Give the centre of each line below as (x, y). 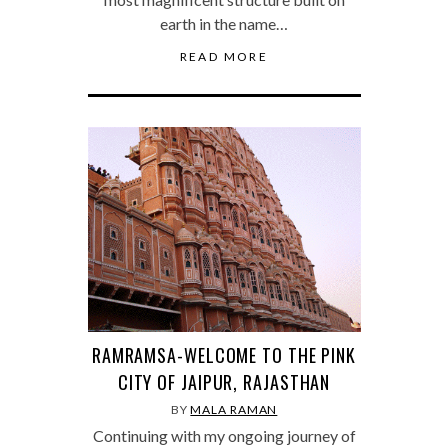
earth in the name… (224, 23)
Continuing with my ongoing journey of (224, 435)
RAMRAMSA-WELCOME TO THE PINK (224, 354)
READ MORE (224, 56)
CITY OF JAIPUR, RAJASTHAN (224, 381)
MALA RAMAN (234, 409)
